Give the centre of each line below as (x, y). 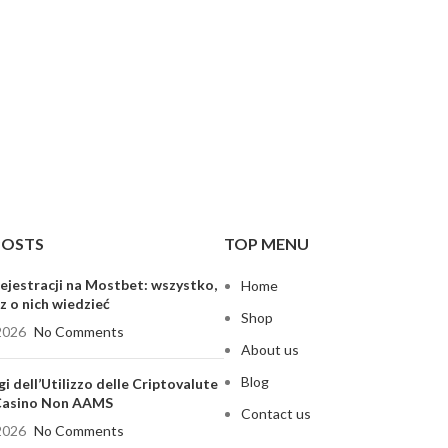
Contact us (276, 413)
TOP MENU (266, 243)
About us (270, 349)
